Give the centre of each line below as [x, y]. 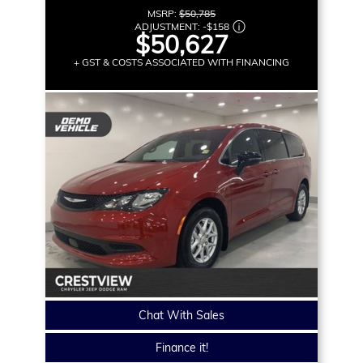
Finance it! [181, 347]
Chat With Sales [181, 315]
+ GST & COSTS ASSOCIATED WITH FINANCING [181, 62]
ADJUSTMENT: [168, 26]
